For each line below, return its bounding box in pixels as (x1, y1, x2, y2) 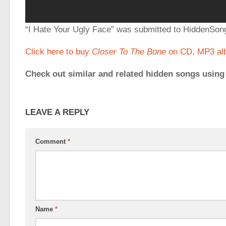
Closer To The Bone (92, 46, 166, 56)
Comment (35, 137, 68, 145)
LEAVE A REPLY (25, 107, 89, 117)
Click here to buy (25, 46, 92, 56)
